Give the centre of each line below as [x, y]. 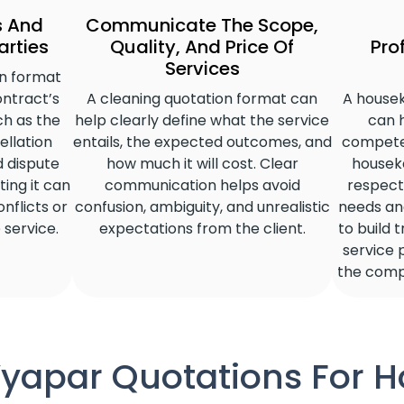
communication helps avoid [202, 185]
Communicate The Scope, [202, 25]
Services [202, 68]
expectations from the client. [202, 228]
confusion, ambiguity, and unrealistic [202, 207]
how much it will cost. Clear [202, 163]
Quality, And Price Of [202, 46]
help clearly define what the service [202, 120]
